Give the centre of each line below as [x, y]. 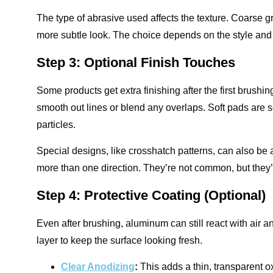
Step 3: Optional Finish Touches [136, 62]
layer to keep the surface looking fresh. [119, 240]
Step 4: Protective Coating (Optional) [151, 195]
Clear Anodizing [98, 267]
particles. [56, 125]
